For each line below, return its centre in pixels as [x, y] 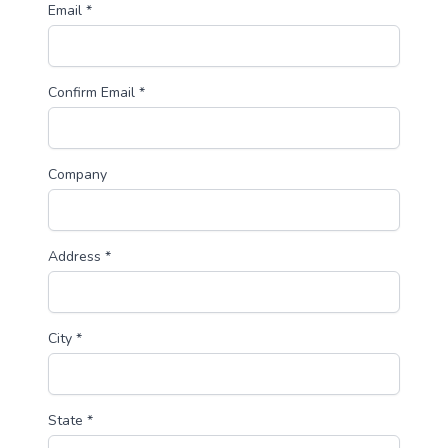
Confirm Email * [96, 93]
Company [77, 175]
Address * [79, 257]
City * [65, 339]
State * [70, 421]
